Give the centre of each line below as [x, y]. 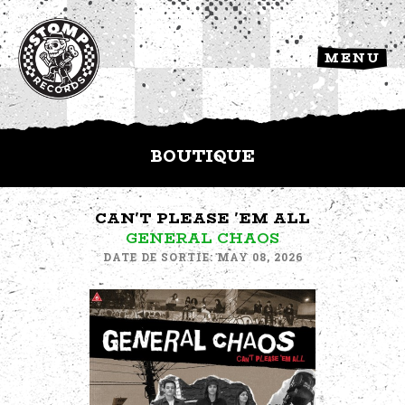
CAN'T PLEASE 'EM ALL [202, 218]
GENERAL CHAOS [202, 238]
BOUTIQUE [202, 156]
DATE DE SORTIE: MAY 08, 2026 [203, 257]
